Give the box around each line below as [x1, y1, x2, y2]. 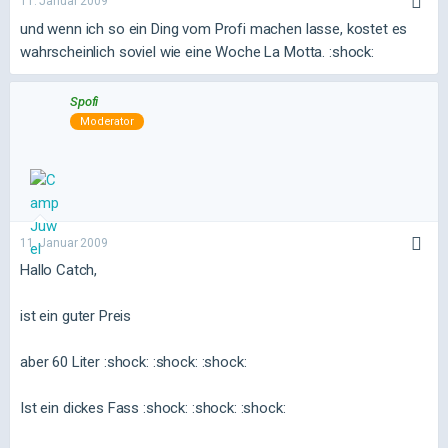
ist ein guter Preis [20, 307, 132, 325]
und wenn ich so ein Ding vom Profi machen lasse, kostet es [20, 19, 408, 38]
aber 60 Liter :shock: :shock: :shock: [20, 353, 247, 371]
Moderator [80, 115, 134, 129]
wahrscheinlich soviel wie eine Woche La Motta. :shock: [20, 42, 374, 61]
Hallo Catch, [20, 261, 98, 279]
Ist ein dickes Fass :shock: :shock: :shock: [20, 399, 286, 417]
